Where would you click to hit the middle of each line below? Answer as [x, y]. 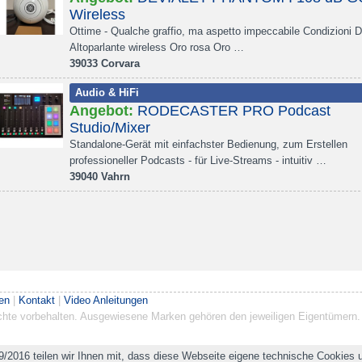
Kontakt [37, 300]
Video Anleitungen [106, 300]
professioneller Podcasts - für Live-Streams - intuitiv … [198, 160]
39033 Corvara [105, 63]
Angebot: [101, 111]
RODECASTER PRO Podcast [234, 111]
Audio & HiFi [107, 93]
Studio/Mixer [110, 128]
